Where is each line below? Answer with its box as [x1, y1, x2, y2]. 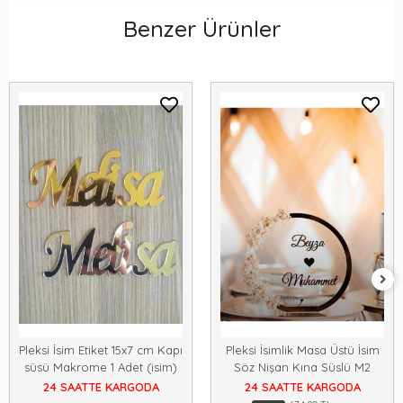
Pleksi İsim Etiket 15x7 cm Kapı [19, 343, 183, 358]
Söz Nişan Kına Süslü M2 [234, 360, 371, 375]
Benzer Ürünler [122, 13, 281, 42]
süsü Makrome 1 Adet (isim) [24, 360, 177, 375]
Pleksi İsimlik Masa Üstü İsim [225, 343, 380, 358]
